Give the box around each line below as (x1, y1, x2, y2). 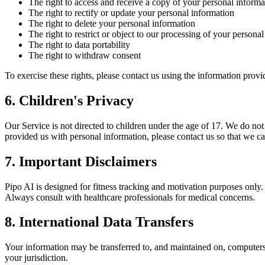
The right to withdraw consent (28, 50, 141, 60)
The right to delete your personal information (28, 18, 195, 28)
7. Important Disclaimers (5, 153, 157, 169)
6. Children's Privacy (5, 92, 134, 108)
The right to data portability (28, 39, 130, 50)
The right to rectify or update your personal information (28, 7, 234, 18)
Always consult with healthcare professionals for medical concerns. (5, 192, 255, 202)
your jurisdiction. (5, 253, 68, 263)
